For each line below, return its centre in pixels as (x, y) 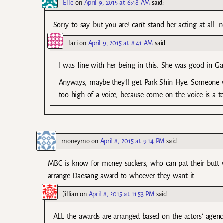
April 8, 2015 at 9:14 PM (132, 141)
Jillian (70, 194)
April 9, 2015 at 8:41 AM (120, 43)
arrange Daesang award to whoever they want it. (121, 175)
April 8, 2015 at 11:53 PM (121, 194)
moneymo (75, 141)
